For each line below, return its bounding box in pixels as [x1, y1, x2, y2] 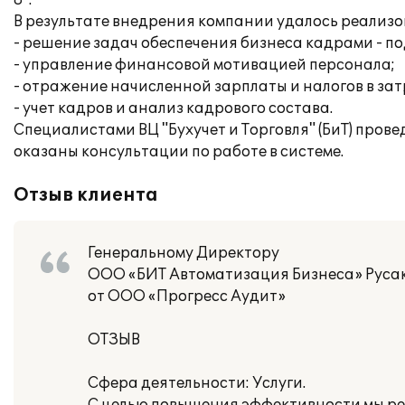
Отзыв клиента [14, 184, 158, 206]
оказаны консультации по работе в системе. [14, 143, 344, 161]
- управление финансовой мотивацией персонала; [14, 56, 395, 74]
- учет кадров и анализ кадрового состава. [14, 99, 333, 118]
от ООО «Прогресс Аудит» [88, 287, 286, 306]
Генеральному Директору [88, 244, 279, 262]
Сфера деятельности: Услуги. [88, 374, 306, 392]
